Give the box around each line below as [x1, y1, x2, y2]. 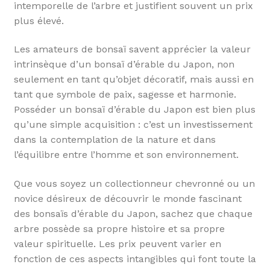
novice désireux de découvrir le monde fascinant [13, 193, 242, 204]
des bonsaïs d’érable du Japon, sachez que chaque [13, 208, 253, 219]
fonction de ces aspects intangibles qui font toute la [13, 253, 256, 265]
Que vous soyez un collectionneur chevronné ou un [13, 178, 255, 189]
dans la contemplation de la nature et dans [13, 134, 216, 146]
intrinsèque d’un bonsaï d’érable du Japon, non [13, 58, 234, 71]
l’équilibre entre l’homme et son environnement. [13, 149, 239, 161]
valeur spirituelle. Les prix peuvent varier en [13, 238, 221, 250]
